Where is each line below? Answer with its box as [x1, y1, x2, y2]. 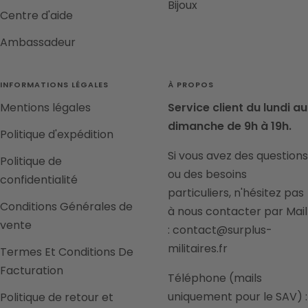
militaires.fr [168, 240, 228, 256]
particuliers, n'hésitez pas [168, 184, 304, 201]
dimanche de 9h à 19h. [168, 118, 291, 134]
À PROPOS [168, 78, 214, 90]
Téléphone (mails [168, 269, 262, 286]
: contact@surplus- [168, 221, 272, 238]
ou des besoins [168, 166, 247, 182]
